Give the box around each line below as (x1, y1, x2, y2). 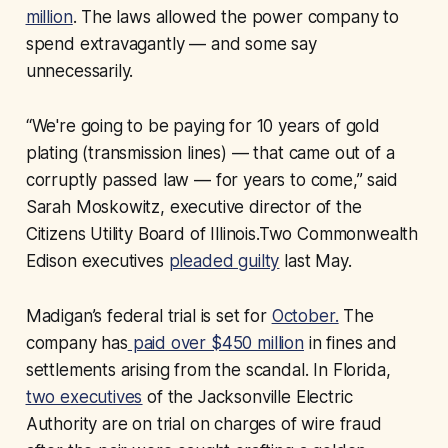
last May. (279, 250, 352, 271)
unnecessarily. (25, 60, 134, 81)
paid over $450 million (127, 332, 304, 353)
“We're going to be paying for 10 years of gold (25, 115, 380, 136)
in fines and (303, 332, 397, 353)
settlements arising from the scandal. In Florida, (25, 359, 391, 380)
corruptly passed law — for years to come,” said (25, 169, 398, 190)
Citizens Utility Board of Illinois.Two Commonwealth (25, 223, 419, 244)
